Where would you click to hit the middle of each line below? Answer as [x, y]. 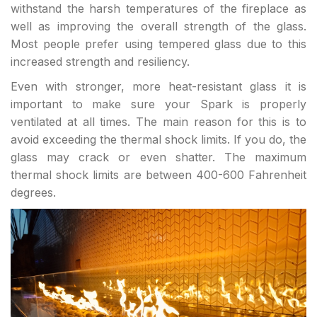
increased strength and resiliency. [100, 62]
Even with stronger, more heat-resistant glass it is [158, 86]
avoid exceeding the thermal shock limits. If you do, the [158, 139]
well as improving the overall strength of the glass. [158, 26]
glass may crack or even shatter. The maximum [158, 157]
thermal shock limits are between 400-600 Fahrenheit [158, 175]
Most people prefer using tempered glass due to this [158, 44]
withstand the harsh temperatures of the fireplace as [158, 8]
